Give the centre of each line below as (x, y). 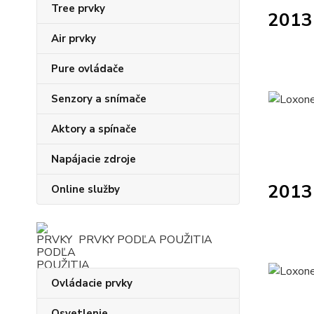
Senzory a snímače (99, 99)
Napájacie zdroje (94, 159)
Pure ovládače (88, 69)
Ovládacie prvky (92, 283)
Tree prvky (78, 8)
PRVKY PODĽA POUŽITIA (145, 240)
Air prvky (74, 39)
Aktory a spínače (94, 129)
